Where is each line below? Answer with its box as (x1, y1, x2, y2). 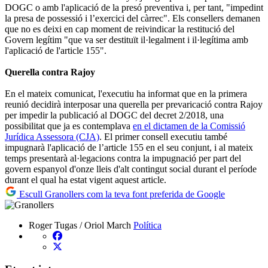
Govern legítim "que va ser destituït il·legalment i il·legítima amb (5, 34, 248, 45)
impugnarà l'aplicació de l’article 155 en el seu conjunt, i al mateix (5, 142, 253, 153)
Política (133, 220, 162, 230)
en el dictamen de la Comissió (133, 120, 245, 131)
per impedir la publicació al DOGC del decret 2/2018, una (5, 109, 224, 120)
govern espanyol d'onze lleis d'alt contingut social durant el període (5, 163, 257, 174)
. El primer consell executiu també (99, 131, 227, 142)
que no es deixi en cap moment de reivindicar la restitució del (5, 23, 234, 34)
